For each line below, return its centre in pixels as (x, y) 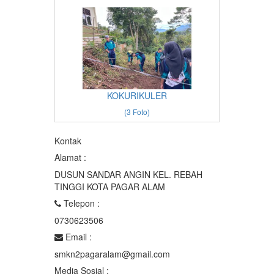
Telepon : (80, 203)
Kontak (68, 141)
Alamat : (70, 157)
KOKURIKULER (137, 96)
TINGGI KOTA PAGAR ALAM (110, 187)
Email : (77, 237)
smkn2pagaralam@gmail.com (112, 254)
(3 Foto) (137, 112)
